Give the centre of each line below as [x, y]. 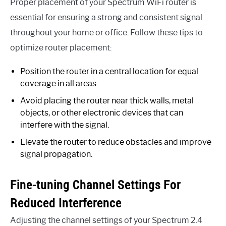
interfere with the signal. [65, 125]
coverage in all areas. [59, 84]
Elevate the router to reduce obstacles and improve [116, 142]
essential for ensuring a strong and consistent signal [106, 18]
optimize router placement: [61, 48]
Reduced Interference [66, 203]
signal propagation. [56, 154]
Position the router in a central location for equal [109, 72]
